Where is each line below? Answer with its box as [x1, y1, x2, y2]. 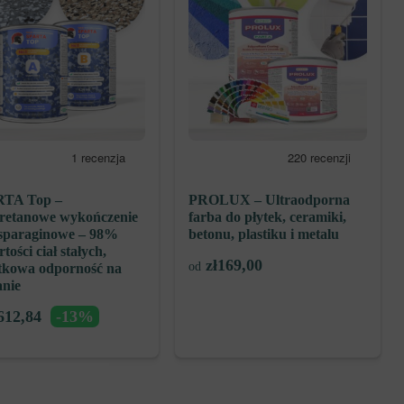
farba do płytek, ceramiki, [188, 209, 347, 225]
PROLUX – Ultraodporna [188, 192, 351, 208]
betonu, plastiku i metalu [188, 226, 340, 243]
